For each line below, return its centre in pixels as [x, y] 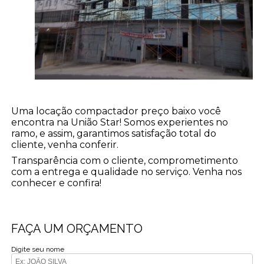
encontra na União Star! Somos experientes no [120, 122]
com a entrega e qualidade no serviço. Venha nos [127, 171]
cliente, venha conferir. [65, 144]
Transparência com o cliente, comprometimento [125, 160]
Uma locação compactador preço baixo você [116, 111]
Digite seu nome [38, 249]
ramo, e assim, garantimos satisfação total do [114, 133]
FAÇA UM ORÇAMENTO [77, 228]
